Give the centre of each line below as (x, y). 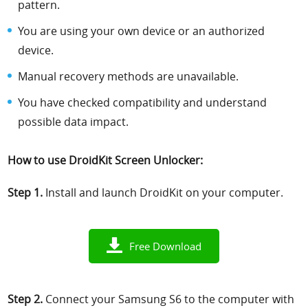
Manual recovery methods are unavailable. (129, 76)
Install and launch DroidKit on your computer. (163, 192)
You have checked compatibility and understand (143, 102)
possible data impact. (74, 121)
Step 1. (25, 192)
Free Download (165, 246)
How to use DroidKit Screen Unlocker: (106, 160)
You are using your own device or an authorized (142, 31)
